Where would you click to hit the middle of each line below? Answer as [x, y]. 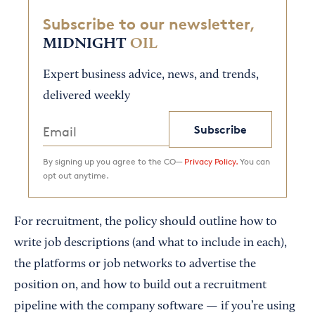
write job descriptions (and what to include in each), [150, 244]
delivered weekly [86, 97]
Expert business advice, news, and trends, [151, 76]
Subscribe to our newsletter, [149, 24]
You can [254, 162]
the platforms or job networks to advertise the [135, 265]
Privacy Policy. [211, 162]
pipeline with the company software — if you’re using [155, 307]
